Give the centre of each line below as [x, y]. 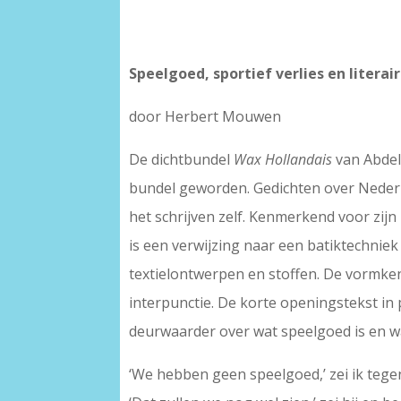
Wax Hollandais [283, 160]
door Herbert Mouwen [205, 117]
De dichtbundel [182, 160]
